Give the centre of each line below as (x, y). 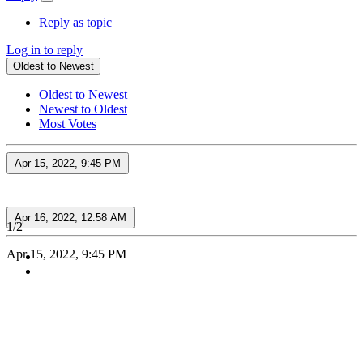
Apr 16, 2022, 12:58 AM (70, 218)
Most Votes (68, 124)
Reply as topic (75, 23)
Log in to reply (45, 50)
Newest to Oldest (83, 109)
